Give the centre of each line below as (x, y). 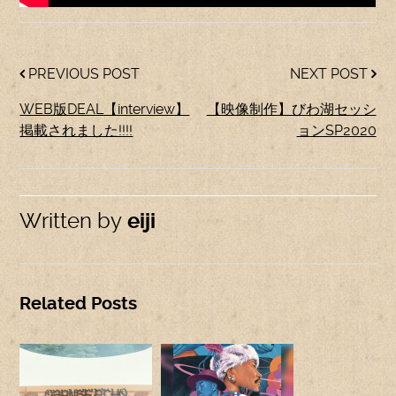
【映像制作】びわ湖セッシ (291, 109)
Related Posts (79, 304)
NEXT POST (330, 74)
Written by (71, 221)
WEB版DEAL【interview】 (105, 109)
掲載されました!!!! (76, 130)
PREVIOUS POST (83, 74)
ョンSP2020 (336, 130)
